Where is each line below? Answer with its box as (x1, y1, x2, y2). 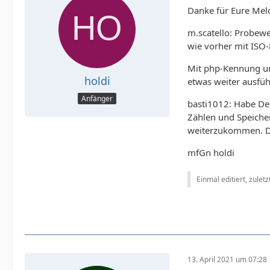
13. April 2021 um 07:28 (187, 254, 267, 265)
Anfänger (81, 93, 113, 104)
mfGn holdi (187, 146, 234, 159)
